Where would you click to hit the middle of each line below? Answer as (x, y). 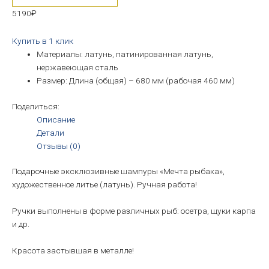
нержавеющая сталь (78, 68)
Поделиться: (36, 106)
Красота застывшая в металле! (73, 251)
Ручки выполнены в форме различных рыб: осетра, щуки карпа (134, 211)
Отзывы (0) (59, 146)
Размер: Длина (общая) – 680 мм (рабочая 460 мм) (136, 81)
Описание (56, 119)
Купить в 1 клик (43, 41)
